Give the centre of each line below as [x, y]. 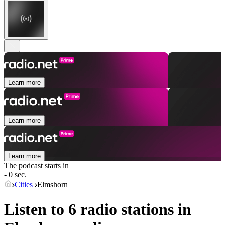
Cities [25, 185]
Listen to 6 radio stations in [98, 209]
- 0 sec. [15, 175]
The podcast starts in [36, 166]
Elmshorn [52, 185]
